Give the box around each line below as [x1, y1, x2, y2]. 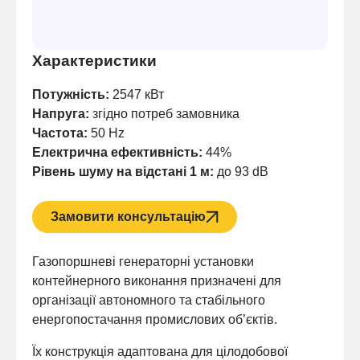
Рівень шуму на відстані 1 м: [32, 164, 214, 178]
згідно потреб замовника [89, 106, 239, 121]
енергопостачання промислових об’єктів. [32, 312, 277, 326]
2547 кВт [109, 87, 164, 101]
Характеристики [32, 51, 157, 69]
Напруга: [32, 106, 89, 121]
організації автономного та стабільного [32, 292, 265, 307]
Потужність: [32, 87, 109, 101]
